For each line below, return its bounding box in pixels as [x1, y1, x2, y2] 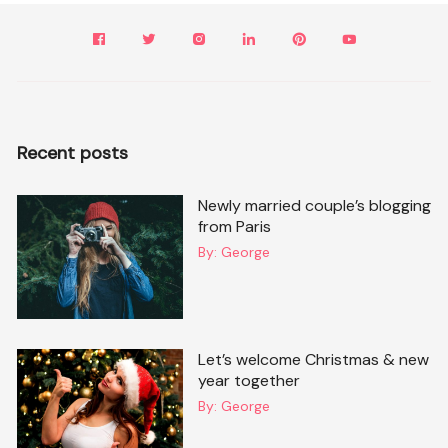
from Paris [197, 215, 271, 237]
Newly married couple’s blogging [197, 194, 431, 216]
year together [197, 369, 300, 391]
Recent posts [17, 140, 129, 165]
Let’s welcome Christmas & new [197, 348, 429, 370]
